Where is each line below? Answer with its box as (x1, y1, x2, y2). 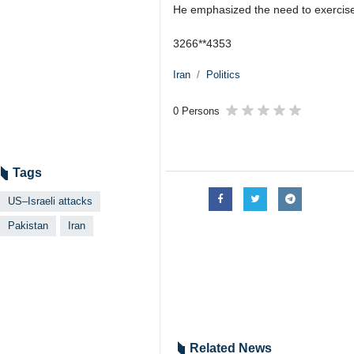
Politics (206, 69, 240, 81)
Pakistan (8, 220, 48, 232)
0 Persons (173, 105, 220, 117)
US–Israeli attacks (8, 195, 92, 207)
